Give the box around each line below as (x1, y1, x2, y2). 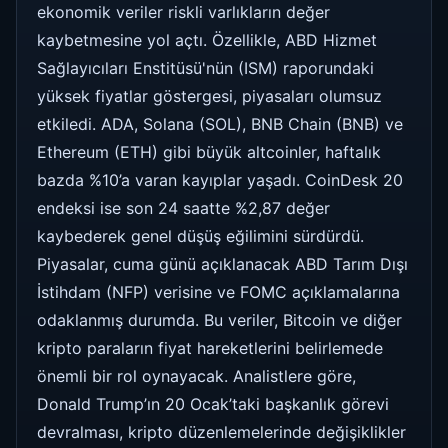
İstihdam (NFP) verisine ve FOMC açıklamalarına (37, 281, 400, 302)
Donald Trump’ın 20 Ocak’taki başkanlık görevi (37, 393, 389, 414)
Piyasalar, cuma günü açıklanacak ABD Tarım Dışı (37, 253, 408, 274)
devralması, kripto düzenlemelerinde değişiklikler (37, 421, 406, 442)
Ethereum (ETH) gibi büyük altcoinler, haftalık (37, 141, 381, 162)
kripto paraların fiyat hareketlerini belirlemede (37, 337, 383, 358)
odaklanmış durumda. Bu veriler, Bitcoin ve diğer (37, 309, 402, 330)
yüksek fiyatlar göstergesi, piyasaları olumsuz (37, 85, 382, 106)
